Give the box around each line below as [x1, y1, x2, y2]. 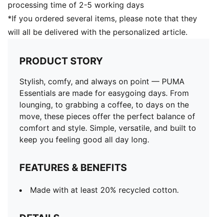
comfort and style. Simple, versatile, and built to [19, 123, 196, 133]
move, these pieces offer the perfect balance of [19, 111, 195, 121]
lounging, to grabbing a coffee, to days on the [19, 100, 189, 109]
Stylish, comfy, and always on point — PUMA [19, 77, 185, 86]
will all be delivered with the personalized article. [8, 27, 187, 37]
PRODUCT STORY [19, 55, 103, 67]
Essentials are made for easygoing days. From [19, 88, 189, 98]
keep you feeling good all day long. [19, 135, 149, 144]
